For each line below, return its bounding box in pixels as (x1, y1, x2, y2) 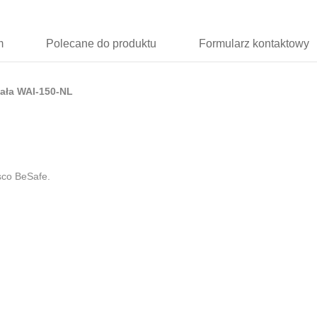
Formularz (199, 38, 250, 50)
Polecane (46, 38, 94, 50)
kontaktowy (250, 38, 309, 50)
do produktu (94, 38, 156, 50)
